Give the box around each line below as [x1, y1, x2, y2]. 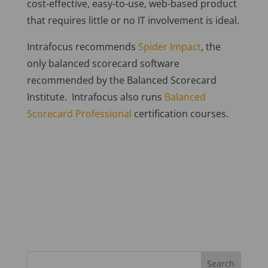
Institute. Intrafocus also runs [26, 90, 165, 104]
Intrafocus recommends [26, 40, 138, 54]
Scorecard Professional [26, 107, 132, 121]
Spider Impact [138, 40, 201, 54]
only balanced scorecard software [26, 57, 179, 71]
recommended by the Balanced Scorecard [26, 74, 217, 87]
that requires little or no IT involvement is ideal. [26, 14, 239, 28]
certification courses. [131, 107, 229, 121]
